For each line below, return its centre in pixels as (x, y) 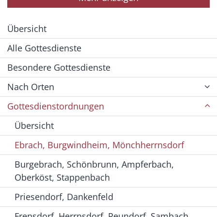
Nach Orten (31, 87)
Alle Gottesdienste (44, 48)
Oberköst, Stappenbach (62, 178)
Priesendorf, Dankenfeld (64, 197)
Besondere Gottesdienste (59, 68)
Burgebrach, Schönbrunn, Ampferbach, (94, 164)
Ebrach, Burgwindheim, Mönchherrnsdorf (99, 145)
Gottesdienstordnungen (56, 106)
